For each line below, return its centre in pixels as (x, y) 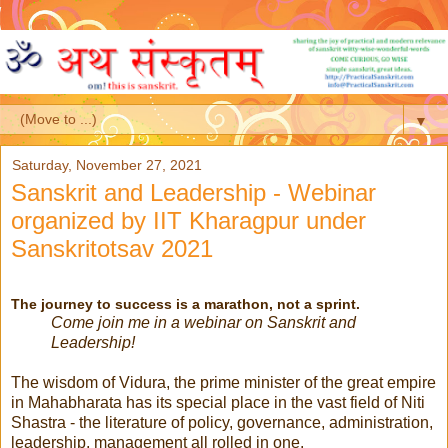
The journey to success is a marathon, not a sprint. (185, 303)
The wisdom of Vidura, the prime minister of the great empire (223, 382)
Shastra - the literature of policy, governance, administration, (222, 422)
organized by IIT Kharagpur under (188, 220)
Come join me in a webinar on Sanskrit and (203, 322)
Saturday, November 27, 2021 (107, 164)
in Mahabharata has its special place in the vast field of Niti (218, 402)
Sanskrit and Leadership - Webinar (193, 192)
